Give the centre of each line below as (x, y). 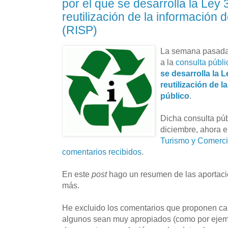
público (175, 95)
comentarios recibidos (102, 151)
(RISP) (80, 30)
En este (77, 174)
